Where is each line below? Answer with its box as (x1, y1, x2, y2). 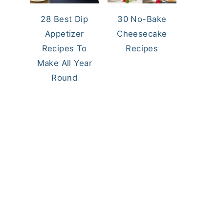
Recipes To (42, 43, 87, 53)
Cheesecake (117, 28, 167, 39)
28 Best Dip (41, 14, 88, 24)
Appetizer (44, 28, 84, 39)
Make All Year (37, 58, 92, 68)
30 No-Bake (117, 14, 167, 24)
